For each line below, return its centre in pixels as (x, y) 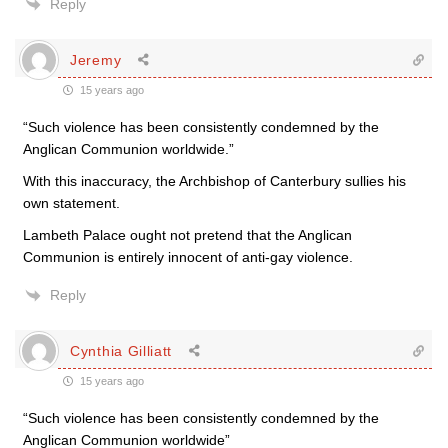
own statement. (71, 203)
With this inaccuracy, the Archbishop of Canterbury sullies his (214, 181)
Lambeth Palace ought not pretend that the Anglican (187, 235)
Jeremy (96, 59)
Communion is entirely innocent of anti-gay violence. (188, 257)
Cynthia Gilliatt (121, 350)
